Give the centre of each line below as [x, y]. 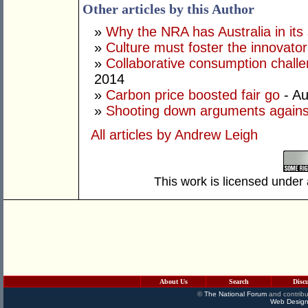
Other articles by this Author [168, 9]
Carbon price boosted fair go [193, 95]
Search [239, 282]
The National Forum [235, 294]
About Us [173, 282]
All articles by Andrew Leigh [174, 135]
